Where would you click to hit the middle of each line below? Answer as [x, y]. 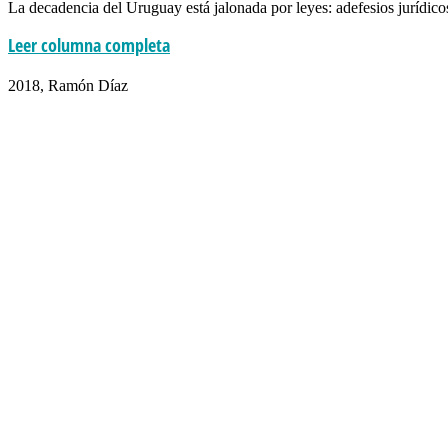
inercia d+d [168, 84]
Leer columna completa [89, 44]
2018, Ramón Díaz [68, 85]
